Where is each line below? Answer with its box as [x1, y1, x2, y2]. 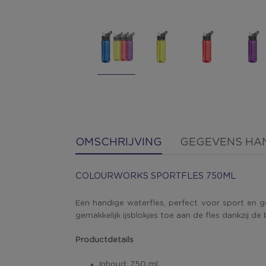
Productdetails [75, 236, 134, 244]
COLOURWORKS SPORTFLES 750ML [75, 172, 236, 180]
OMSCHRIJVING [75, 137, 162, 148]
